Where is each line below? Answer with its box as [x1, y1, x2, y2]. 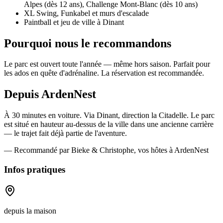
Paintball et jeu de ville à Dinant [24, 17, 124, 26]
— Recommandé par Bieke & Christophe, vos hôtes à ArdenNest [4, 146, 209, 155]
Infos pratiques [4, 164, 65, 175]
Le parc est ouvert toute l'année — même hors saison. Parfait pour [4, 60, 210, 69]
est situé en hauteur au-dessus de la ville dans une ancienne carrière [4, 120, 214, 129]
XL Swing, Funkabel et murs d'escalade [24, 8, 149, 17]
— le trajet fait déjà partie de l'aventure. [4, 129, 127, 138]
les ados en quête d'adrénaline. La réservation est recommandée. [4, 69, 204, 78]
